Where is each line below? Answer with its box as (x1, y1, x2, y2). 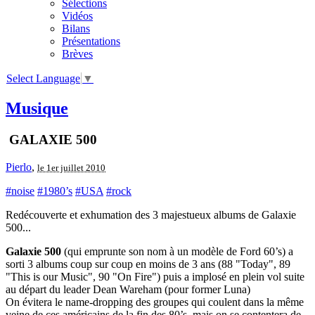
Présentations (62, 35, 120, 47)
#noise (6, 184, 34, 197)
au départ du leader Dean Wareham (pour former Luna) (6, 283, 250, 295)
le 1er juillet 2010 (37, 162, 105, 173)
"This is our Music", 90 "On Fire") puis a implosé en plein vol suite (6, 270, 304, 283)
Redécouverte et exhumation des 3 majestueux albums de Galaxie (6, 208, 296, 221)
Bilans (62, 22, 90, 34)
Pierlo (6, 160, 32, 173)
